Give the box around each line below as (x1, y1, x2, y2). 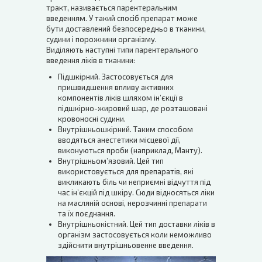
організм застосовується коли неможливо (58, 229, 212, 239)
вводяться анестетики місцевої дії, (58, 135, 181, 144)
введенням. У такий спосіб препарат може (46, 13, 198, 23)
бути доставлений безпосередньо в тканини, (46, 23, 206, 33)
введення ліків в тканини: (46, 55, 135, 65)
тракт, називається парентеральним (46, 2, 177, 12)
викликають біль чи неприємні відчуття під (58, 177, 211, 187)
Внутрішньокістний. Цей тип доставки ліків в (58, 219, 215, 229)
